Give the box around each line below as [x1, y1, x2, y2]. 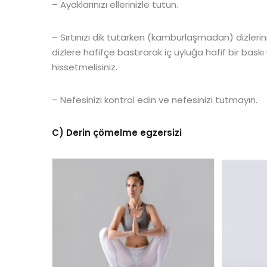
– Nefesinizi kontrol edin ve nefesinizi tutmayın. [52, 94, 257, 106]
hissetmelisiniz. [52, 61, 117, 73]
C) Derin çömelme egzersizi [52, 126, 182, 139]
